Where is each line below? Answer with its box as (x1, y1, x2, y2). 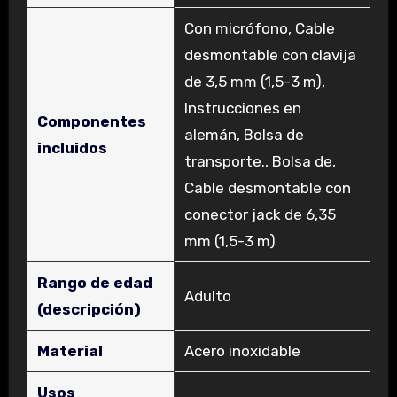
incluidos (36, 138, 107, 157)
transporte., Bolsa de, (183, 152, 336, 170)
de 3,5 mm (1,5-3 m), (183, 72, 325, 90)
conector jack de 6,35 (183, 205, 336, 223)
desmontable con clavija (183, 45, 356, 64)
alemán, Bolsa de (183, 125, 304, 144)
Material (36, 341, 103, 360)
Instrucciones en (183, 98, 301, 117)
